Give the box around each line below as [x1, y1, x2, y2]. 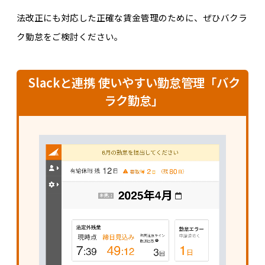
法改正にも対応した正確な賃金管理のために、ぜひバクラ [16, 11, 247, 24]
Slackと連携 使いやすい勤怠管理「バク [27, 73, 240, 92]
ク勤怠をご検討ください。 [16, 30, 123, 43]
